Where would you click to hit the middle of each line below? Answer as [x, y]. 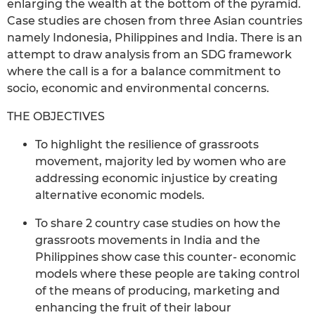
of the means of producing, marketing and [157, 290]
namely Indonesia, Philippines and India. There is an [155, 37]
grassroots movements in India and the [148, 240]
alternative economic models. [120, 195]
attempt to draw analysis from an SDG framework [149, 54]
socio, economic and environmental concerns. [138, 88]
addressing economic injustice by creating [156, 178]
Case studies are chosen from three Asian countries [155, 20]
